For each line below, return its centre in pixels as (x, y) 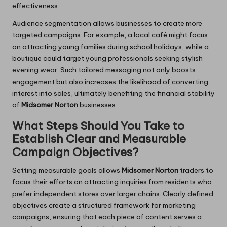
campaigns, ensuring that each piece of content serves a (107, 217)
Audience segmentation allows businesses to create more (107, 24)
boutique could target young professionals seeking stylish (107, 59)
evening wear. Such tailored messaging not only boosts (104, 70)
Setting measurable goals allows (67, 171)
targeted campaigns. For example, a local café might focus (110, 35)
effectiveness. (36, 6)
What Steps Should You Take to (98, 126)
